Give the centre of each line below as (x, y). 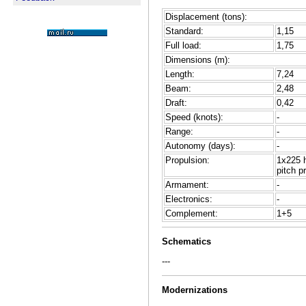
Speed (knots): (194, 117)
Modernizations (195, 290)
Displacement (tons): (206, 17)
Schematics (186, 242)
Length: (180, 74)
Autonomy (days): (200, 146)
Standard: (184, 31)
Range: (179, 132)
